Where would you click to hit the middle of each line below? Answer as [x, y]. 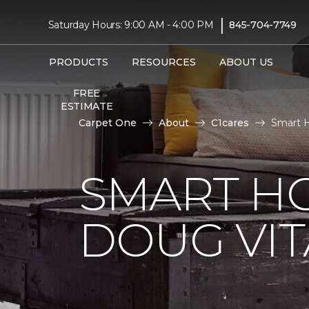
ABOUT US [246, 62]
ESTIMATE [87, 106]
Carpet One [108, 123]
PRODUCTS [78, 62]
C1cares [230, 123]
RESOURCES [163, 62]
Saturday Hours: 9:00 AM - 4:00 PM [131, 24]
